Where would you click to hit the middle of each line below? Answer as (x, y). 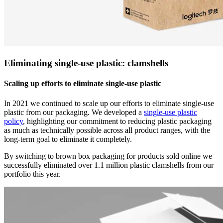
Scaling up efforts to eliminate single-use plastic (83, 84)
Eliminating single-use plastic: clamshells (86, 63)
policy (13, 121)
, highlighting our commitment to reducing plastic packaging (117, 121)
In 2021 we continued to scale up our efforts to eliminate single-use (109, 103)
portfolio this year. (32, 174)
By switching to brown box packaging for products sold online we (108, 156)
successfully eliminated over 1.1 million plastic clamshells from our (109, 165)
